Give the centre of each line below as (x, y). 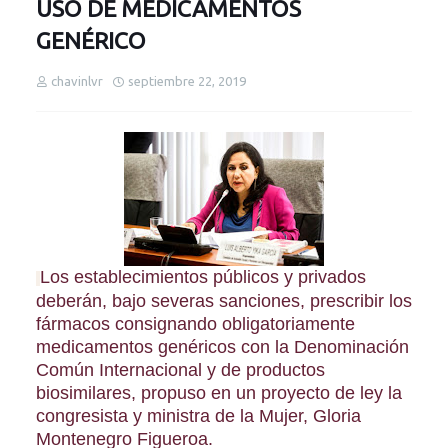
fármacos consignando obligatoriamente (195, 323)
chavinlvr (77, 80)
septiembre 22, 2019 (187, 80)
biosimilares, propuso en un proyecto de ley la (219, 392)
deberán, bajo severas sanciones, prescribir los (224, 300)
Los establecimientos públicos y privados (203, 276)
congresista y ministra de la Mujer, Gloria (198, 415)
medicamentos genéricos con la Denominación (222, 346)
